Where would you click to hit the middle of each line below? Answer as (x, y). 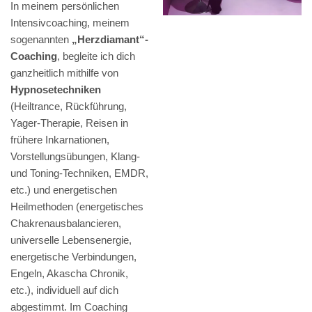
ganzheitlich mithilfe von (64, 73)
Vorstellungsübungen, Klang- (75, 157)
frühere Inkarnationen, (60, 140)
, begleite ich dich (96, 56)
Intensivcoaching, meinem (70, 23)
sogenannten (41, 40)
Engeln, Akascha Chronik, (69, 274)
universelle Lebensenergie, (71, 240)
